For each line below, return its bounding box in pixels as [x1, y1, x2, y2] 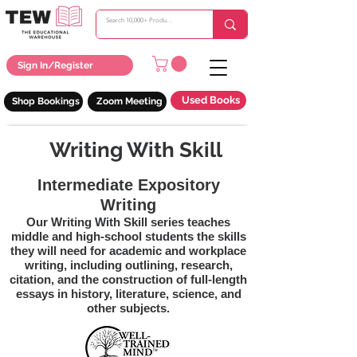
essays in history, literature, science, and [15, 286, 241, 300]
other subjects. [87, 300, 170, 315]
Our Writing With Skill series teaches [26, 214, 230, 229]
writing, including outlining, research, [24, 257, 233, 272]
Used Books [181, 94, 240, 107]
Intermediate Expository [37, 175, 220, 194]
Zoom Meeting [96, 96, 163, 108]
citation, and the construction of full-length [10, 272, 247, 286]
